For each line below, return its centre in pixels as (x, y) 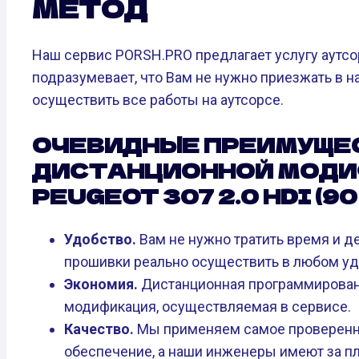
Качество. (99, 329)
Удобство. (100, 240)
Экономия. (101, 284)
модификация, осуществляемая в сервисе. (208, 307)
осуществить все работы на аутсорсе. (158, 100)
